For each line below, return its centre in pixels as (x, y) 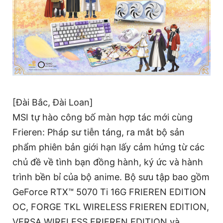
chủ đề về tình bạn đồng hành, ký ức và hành (108, 162)
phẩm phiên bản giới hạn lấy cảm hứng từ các (109, 147)
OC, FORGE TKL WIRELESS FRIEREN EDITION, (111, 207)
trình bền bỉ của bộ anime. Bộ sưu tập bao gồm (111, 177)
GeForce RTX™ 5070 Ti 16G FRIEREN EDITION (109, 192)
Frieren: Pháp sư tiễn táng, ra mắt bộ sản (99, 132)
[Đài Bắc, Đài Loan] (53, 103)
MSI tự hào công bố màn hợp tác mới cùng (103, 117)
